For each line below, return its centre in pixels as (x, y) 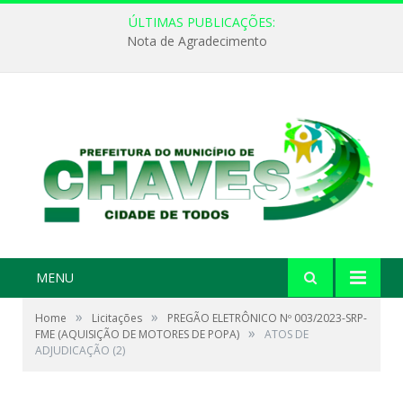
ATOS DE (287, 335)
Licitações (117, 318)
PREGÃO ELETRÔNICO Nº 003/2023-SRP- (267, 318)
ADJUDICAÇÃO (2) (80, 351)
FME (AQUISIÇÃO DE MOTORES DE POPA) (137, 335)
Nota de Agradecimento (197, 41)
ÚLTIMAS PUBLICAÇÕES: (201, 22)
